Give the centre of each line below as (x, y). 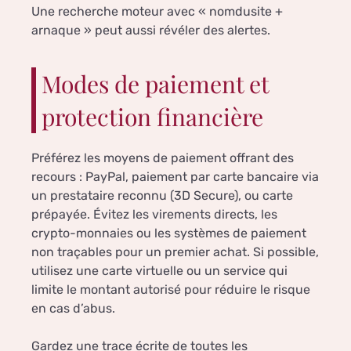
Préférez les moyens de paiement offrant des (163, 158)
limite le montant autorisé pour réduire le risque (171, 290)
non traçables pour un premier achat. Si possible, (175, 252)
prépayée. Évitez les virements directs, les (154, 215)
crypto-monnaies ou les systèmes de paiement (169, 233)
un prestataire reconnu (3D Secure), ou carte (162, 196)
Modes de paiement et (156, 84)
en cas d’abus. (73, 309)
